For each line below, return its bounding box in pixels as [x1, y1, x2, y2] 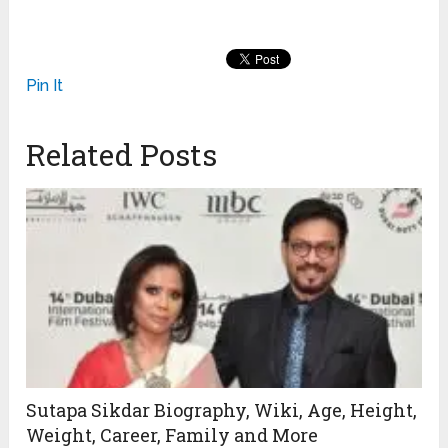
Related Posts [26, 135, 218, 175]
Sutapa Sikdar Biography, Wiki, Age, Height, [26, 398, 418, 423]
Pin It [26, 76, 64, 96]
